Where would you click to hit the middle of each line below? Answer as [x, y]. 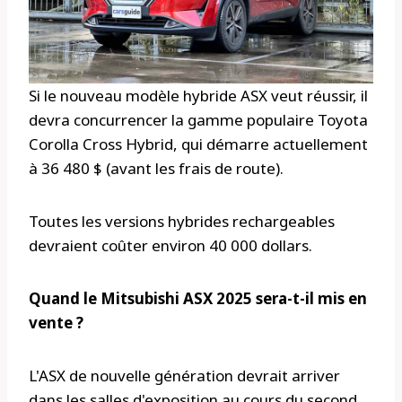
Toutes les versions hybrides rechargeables [182, 222]
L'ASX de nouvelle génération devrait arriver [184, 376]
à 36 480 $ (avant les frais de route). [156, 169]
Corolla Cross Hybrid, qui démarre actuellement [198, 144]
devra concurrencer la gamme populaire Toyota [198, 120]
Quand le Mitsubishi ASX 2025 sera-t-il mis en [198, 299]
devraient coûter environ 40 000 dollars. [170, 246]
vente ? [56, 323]
